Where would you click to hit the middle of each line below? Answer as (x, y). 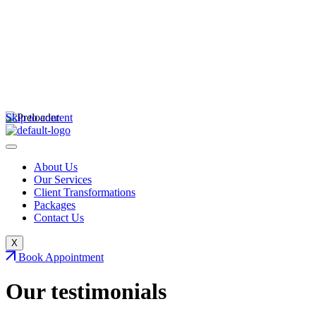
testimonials (109, 292)
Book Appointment (61, 257)
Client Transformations (85, 192)
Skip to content (39, 117)
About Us (56, 167)
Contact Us (59, 218)
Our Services (63, 180)
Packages (55, 205)
